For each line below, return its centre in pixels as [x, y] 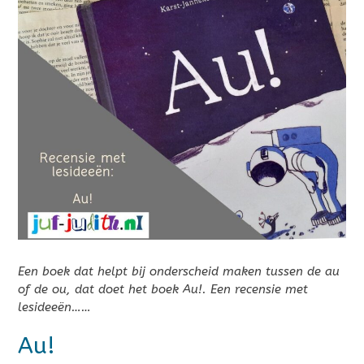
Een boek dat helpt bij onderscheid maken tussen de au [179, 272]
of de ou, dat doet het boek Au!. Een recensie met [163, 290]
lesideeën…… [54, 308]
